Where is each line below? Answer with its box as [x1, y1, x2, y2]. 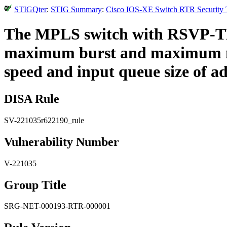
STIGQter [14, 5, 47, 14]
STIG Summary [51, 5, 102, 14]
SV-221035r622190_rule [4, 116, 84, 125]
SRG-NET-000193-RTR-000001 [4, 202, 110, 211]
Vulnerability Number [4, 135, 119, 148]
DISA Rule [4, 92, 59, 105]
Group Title [4, 178, 66, 192]
